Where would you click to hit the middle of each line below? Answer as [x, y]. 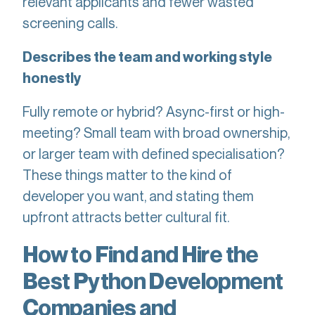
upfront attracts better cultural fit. [126, 217]
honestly [52, 78]
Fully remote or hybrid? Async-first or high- [154, 111]
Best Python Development [153, 281]
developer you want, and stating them [138, 196]
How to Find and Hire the [141, 254]
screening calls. [70, 23]
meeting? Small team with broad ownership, [156, 133]
